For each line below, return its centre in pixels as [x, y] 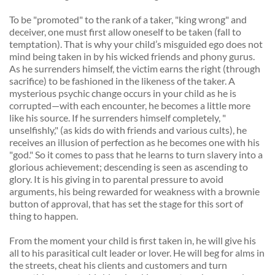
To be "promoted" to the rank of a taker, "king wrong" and [128, 20]
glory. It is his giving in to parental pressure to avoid [116, 179]
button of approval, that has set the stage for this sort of [126, 204]
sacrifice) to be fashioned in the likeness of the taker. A [122, 81]
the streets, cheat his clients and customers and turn [118, 265]
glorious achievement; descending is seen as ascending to [129, 167]
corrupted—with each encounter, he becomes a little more [130, 106]
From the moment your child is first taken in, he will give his [133, 241]
